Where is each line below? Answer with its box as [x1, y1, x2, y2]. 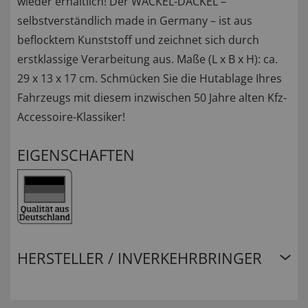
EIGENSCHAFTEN [17, 144, 135, 166]
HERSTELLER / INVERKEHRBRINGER [17, 247, 262, 269]
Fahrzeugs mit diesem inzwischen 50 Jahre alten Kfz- [17, 90, 287, 106]
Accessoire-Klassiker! [17, 109, 125, 125]
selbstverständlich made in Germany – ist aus [17, 13, 252, 29]
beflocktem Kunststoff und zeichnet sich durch [17, 32, 259, 48]
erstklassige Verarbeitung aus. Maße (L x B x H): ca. [17, 52, 278, 67]
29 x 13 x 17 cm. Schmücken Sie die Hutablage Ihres [17, 71, 282, 87]
